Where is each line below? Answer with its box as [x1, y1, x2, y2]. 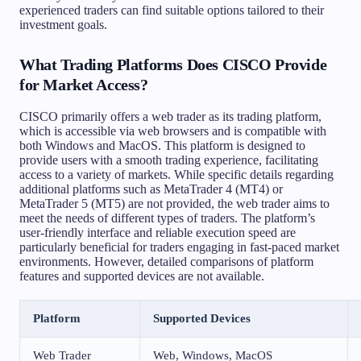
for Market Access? [19, 75, 148, 93]
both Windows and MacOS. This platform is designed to [19, 138, 305, 152]
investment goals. [19, 17, 107, 31]
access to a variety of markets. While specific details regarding [19, 167, 334, 181]
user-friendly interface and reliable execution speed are [19, 225, 296, 239]
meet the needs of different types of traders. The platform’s [19, 210, 315, 225]
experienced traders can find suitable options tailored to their [19, 2, 324, 17]
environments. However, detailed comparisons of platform [19, 254, 313, 268]
